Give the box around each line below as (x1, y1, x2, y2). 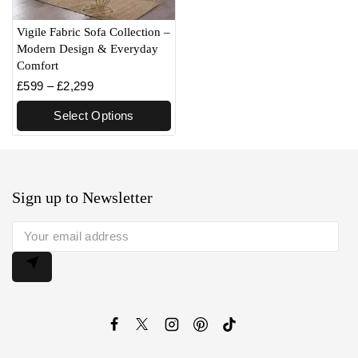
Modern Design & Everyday (17, 42, 158, 55)
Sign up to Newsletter (12, 188, 153, 206)
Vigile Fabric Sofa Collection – (17, 25, 170, 38)
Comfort (17, 58, 58, 72)
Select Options (54, 109, 134, 123)
